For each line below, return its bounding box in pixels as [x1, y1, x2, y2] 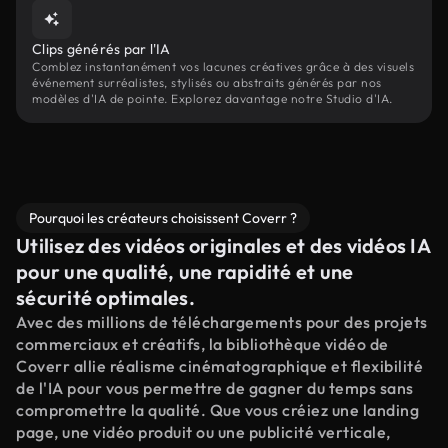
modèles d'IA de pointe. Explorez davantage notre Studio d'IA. [32, 91, 393, 106]
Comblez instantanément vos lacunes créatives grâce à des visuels [32, 59, 414, 74]
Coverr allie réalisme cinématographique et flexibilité [16, 356, 423, 376]
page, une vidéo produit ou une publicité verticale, [16, 422, 391, 442]
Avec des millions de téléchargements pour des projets [16, 312, 428, 332]
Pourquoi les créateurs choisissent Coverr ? [29, 209, 297, 227]
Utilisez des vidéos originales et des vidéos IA [16, 233, 430, 258]
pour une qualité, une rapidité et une [16, 259, 354, 284]
